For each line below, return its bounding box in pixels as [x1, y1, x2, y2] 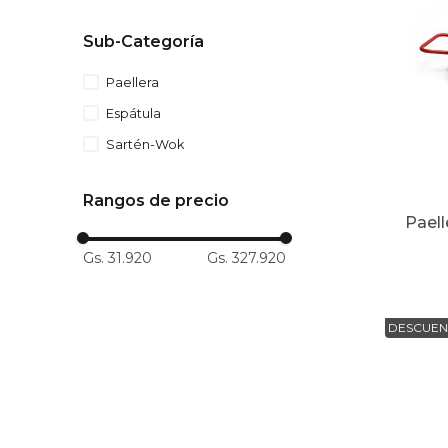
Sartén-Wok [105, 136, 184, 152]
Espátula [105, 105, 161, 121]
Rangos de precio [83, 190, 230, 210]
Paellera [105, 74, 159, 90]
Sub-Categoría [83, 31, 205, 51]
